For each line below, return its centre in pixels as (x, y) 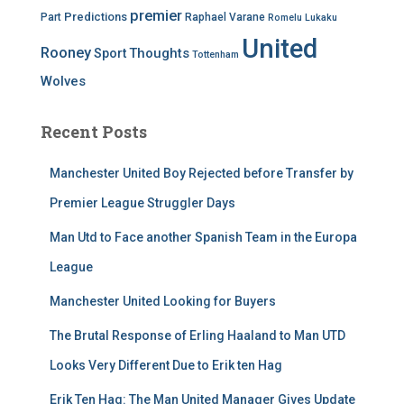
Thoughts (159, 53)
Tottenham (216, 55)
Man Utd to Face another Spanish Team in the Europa (203, 237)
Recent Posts (94, 132)
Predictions (96, 17)
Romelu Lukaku (303, 18)
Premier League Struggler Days (142, 203)
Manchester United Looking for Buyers (163, 301)
